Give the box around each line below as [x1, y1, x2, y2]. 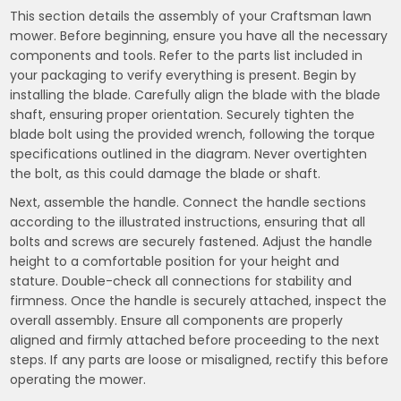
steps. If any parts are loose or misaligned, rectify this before [10, 351, 389, 369]
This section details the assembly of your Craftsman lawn [10, 7, 372, 25]
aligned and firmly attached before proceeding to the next [10, 331, 380, 349]
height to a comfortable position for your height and [10, 252, 340, 270]
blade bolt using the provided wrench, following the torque [10, 125, 376, 143]
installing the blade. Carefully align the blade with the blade [10, 86, 381, 104]
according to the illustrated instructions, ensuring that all [10, 213, 366, 231]
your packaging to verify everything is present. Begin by [10, 66, 357, 84]
